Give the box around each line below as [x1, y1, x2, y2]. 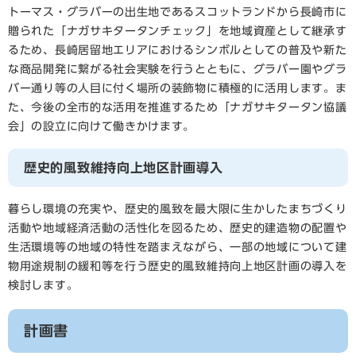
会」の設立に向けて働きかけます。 [8, 121, 195, 133]
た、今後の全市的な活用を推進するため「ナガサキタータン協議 [8, 102, 347, 114]
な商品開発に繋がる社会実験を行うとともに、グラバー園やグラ [8, 64, 347, 75]
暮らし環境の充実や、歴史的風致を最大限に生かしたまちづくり [8, 203, 347, 215]
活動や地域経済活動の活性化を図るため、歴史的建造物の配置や [8, 222, 347, 234]
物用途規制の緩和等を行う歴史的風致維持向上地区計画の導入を [8, 261, 347, 273]
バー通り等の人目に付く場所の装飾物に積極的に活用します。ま [8, 83, 347, 95]
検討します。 [8, 280, 79, 292]
